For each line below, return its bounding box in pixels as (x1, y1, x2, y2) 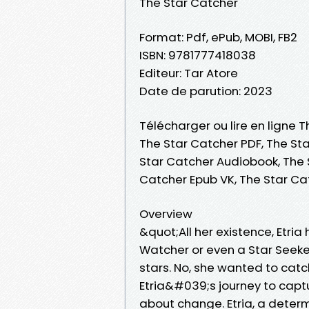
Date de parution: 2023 (139, 82, 272, 99)
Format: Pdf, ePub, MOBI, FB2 (139, 28, 297, 46)
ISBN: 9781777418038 (139, 46, 256, 63)
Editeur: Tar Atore (139, 64, 238, 81)
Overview (139, 205, 192, 222)
